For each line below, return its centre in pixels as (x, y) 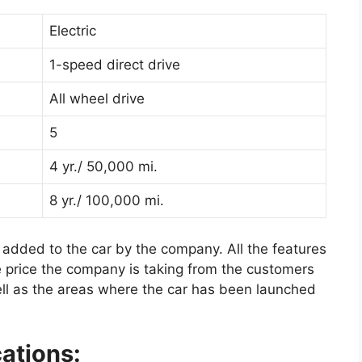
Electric (73, 31)
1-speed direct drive (115, 65)
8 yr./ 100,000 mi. (107, 201)
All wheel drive (97, 99)
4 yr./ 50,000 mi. (103, 167)
